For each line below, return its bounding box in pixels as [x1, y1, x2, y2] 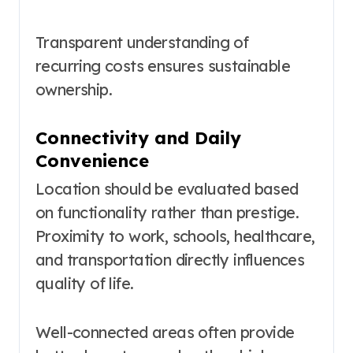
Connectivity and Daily [35, 127, 241, 150]
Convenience [35, 150, 149, 173]
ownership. [35, 80, 113, 100]
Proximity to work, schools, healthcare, [35, 226, 315, 247]
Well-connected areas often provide [35, 322, 295, 343]
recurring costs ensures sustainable [35, 56, 290, 76]
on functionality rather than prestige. [35, 203, 299, 223]
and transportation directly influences [35, 250, 305, 270]
